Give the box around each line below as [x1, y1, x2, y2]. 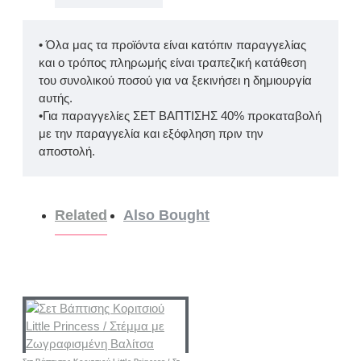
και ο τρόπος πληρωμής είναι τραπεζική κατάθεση [39, 56, 306, 70]
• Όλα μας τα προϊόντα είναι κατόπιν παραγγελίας [39, 38, 306, 52]
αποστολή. [39, 144, 95, 159]
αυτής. [39, 91, 73, 106]
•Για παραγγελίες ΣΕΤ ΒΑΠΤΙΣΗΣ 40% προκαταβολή [39, 109, 322, 123]
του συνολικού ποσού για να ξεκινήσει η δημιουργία [39, 73, 312, 88]
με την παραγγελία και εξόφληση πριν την [39, 127, 263, 141]
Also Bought [123, 207, 210, 224]
